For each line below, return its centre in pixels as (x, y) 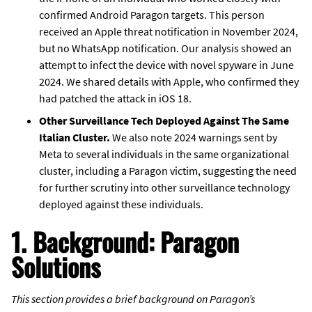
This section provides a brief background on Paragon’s (133, 298)
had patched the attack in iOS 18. (115, 98)
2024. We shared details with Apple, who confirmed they (169, 81)
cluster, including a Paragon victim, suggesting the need (168, 170)
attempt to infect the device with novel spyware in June (166, 64)
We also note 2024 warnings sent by (194, 137)
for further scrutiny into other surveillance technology (164, 187)
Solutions (56, 266)
